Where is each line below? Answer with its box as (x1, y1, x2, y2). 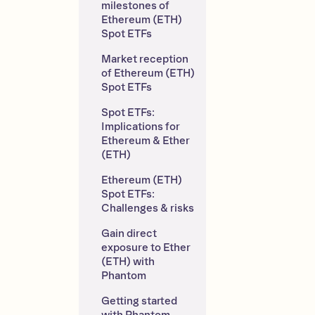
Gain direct (101, 227, 157, 240)
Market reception (101, 53, 188, 65)
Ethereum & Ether (101, 134, 190, 147)
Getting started (101, 295, 177, 307)
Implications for (101, 120, 180, 133)
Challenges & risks (101, 202, 194, 214)
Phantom (101, 269, 146, 282)
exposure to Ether (101, 241, 191, 254)
